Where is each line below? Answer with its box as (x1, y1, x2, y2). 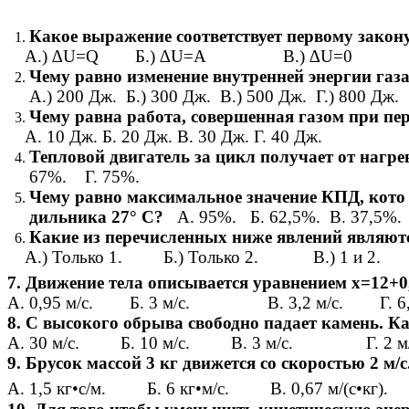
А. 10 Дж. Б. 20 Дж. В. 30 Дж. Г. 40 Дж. (24, 127, 322, 147)
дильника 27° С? (29, 207, 163, 227)
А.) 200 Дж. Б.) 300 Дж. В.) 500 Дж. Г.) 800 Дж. (29, 87, 399, 107)
